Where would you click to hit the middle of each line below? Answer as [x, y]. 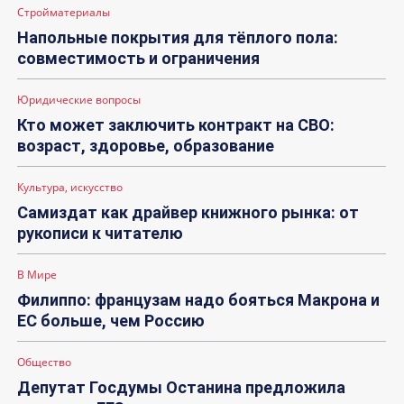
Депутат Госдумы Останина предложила [181, 387]
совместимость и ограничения [138, 58]
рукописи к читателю [100, 233]
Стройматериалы [64, 12]
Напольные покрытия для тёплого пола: [178, 37]
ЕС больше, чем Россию [111, 320]
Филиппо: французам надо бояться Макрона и [198, 299]
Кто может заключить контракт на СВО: [176, 124]
